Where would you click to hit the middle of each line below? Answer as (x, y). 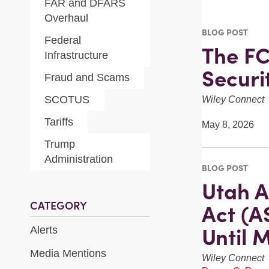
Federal (63, 40)
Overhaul (66, 18)
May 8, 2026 (228, 125)
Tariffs (59, 122)
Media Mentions (68, 254)
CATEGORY (59, 206)
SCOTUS (67, 100)
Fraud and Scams (87, 77)
